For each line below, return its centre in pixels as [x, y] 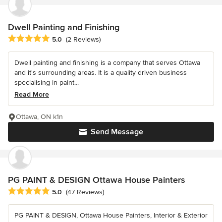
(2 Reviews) [83, 39]
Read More [32, 94]
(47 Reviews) [85, 192]
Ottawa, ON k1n [39, 116]
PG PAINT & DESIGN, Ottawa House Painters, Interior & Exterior [111, 215]
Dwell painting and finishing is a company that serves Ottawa [107, 62]
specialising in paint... [47, 82]
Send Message [117, 132]
